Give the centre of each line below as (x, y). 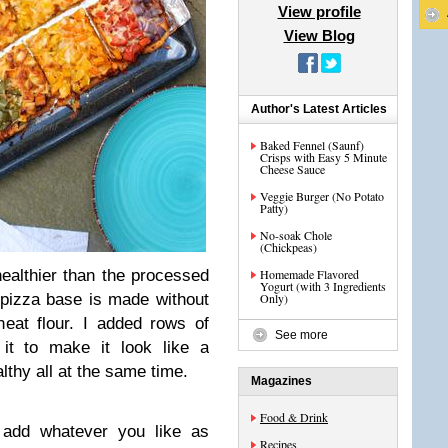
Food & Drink (294, 417)
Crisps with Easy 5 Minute (323, 157)
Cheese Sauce (292, 169)
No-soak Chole (296, 235)
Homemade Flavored (309, 274)
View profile (319, 11)
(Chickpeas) (288, 247)
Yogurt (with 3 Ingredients (323, 286)
